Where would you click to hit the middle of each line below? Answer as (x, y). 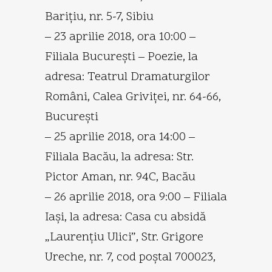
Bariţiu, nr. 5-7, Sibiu (99, 17)
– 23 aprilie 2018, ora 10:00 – (120, 37)
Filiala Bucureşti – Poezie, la (121, 57)
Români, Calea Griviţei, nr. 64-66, (133, 97)
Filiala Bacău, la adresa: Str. (119, 157)
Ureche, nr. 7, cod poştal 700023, (130, 257)
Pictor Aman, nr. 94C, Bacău (120, 177)
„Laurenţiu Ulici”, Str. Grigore (124, 237)
